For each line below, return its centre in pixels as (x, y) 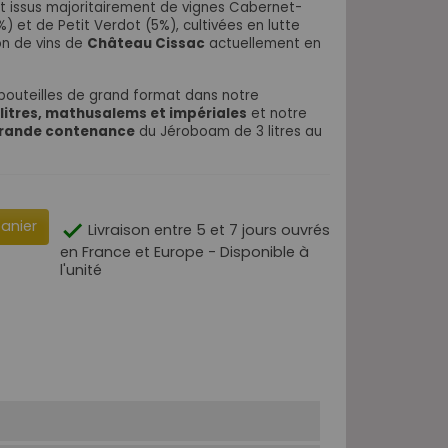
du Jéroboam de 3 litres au (228, 131)
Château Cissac (146, 43)
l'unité (81, 269)
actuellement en (263, 43)
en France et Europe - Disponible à (184, 251)
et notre (277, 113)
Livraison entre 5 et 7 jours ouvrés (207, 229)
